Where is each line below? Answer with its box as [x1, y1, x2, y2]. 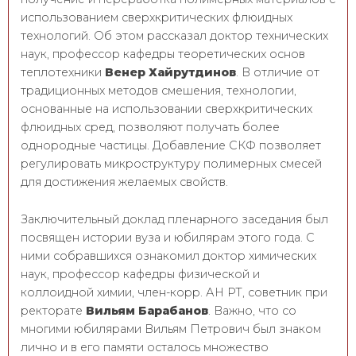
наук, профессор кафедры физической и [21, 266, 260, 281]
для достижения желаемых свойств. [21, 175, 228, 190]
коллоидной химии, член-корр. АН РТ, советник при [21, 284, 327, 300]
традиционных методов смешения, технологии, [21, 83, 296, 99]
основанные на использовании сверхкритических [21, 102, 312, 117]
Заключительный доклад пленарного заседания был [21, 211, 328, 226]
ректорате [21, 303, 86, 318]
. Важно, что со [208, 303, 296, 318]
